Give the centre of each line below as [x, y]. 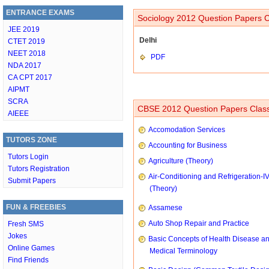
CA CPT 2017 [30, 77]
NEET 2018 [27, 53]
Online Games [31, 248]
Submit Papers [32, 181]
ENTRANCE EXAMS [40, 13]
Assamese [165, 208]
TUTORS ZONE [32, 140]
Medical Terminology [183, 251]
